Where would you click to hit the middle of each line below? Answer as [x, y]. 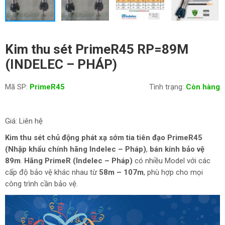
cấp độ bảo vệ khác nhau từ [52, 173]
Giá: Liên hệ [24, 121]
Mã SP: [16, 87]
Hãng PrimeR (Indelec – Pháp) [78, 161]
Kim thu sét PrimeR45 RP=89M [97, 49]
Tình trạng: [166, 87]
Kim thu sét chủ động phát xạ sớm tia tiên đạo [85, 138]
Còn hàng [203, 87]
